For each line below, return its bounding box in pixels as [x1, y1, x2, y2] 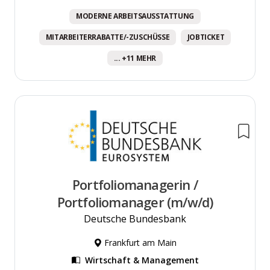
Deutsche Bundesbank [84, 212, 186, 226]
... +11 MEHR [113, 52, 157, 63]
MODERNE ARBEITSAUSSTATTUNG [76, 11, 194, 22]
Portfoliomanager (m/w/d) [57, 193, 213, 212]
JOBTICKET [187, 31, 225, 42]
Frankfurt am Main [102, 237, 177, 249]
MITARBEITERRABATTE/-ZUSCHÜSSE [45, 31, 170, 42]
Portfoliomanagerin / [72, 176, 198, 194]
